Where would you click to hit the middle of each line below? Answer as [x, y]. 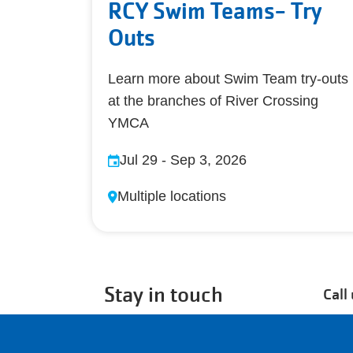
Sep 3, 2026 [208, 160]
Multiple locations [172, 196]
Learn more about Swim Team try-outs [228, 78]
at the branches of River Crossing [213, 100]
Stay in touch [163, 294]
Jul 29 [139, 160]
